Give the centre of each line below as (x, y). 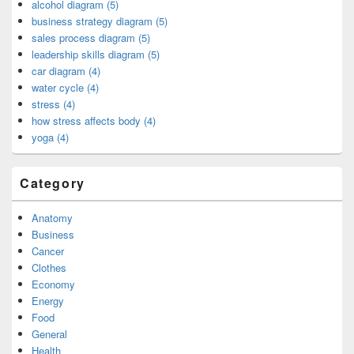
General (49, 334)
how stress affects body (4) (94, 121)
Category (53, 183)
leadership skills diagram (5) (96, 55)
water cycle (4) (65, 88)
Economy (53, 284)
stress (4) (53, 104)
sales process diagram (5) (91, 38)
